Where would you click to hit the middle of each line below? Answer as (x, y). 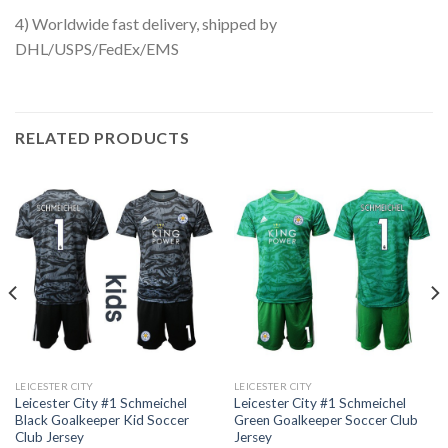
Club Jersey (49, 436)
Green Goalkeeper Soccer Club (325, 419)
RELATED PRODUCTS (102, 138)
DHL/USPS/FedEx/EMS (97, 49)
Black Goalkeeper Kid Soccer (101, 419)
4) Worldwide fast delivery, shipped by (146, 24)
